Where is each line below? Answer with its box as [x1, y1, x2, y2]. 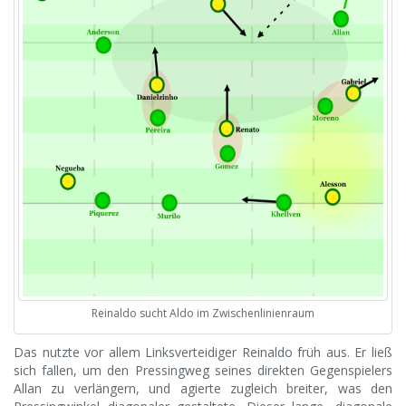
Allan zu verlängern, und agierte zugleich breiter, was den [14, 380, 392, 398]
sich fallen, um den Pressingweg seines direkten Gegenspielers [14, 362, 392, 380]
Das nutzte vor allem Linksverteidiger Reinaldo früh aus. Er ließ [14, 343, 392, 362]
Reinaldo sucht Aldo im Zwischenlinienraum [92, 305, 314, 322]
